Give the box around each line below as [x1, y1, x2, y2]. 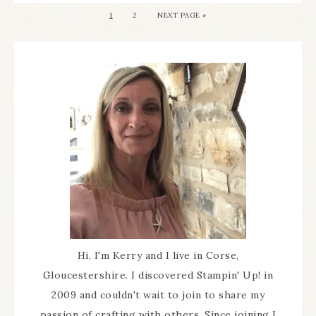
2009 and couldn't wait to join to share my [51, 288, 265, 302]
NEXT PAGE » [157, 11, 207, 20]
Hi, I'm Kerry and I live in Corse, [77, 249, 239, 262]
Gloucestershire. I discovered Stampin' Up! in [42, 269, 274, 282]
